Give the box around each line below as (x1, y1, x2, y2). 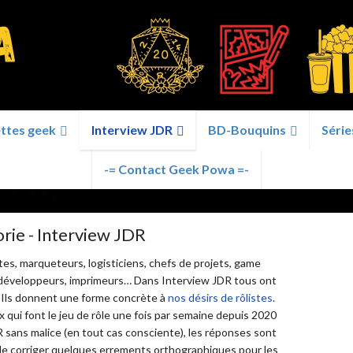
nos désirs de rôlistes (165, 291, 273, 304)
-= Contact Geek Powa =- (104, 162, 249, 176)
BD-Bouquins (207, 122, 286, 137)
